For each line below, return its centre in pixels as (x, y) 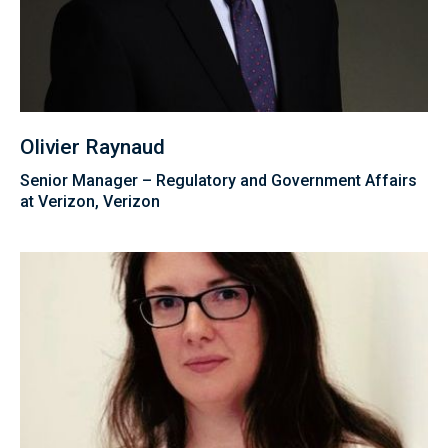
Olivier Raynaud (92, 147)
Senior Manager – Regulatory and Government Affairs (218, 181)
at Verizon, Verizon (90, 202)
